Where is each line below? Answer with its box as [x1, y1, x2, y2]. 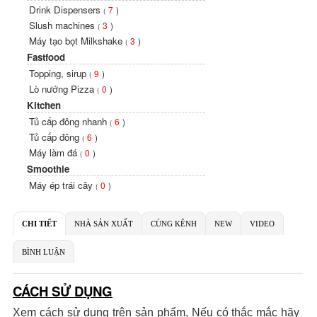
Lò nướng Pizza [29, 81, 97, 96]
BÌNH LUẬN [22, 247, 65, 256]
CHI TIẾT [22, 219, 57, 228]
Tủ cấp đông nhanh [29, 114, 110, 128]
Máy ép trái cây [29, 178, 96, 192]
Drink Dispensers [29, 2, 103, 16]
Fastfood [27, 50, 65, 64]
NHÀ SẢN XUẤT [74, 219, 133, 228]
